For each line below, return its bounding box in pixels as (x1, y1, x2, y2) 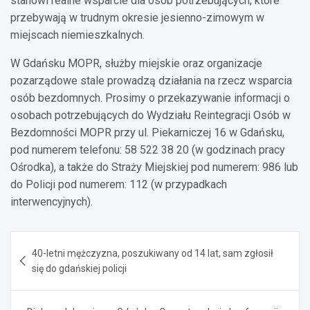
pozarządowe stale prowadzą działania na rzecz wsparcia (10, 73, 292, 87)
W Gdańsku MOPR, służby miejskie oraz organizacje (10, 56, 262, 70)
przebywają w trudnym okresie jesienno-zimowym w (10, 10, 264, 24)
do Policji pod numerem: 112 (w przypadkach (10, 177, 227, 191)
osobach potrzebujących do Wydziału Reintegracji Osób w (10, 108, 291, 122)
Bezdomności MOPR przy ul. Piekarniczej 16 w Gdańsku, (10, 125, 284, 139)
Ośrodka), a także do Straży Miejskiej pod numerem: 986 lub (10, 160, 298, 174)
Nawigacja (10, 229, 100, 253)
